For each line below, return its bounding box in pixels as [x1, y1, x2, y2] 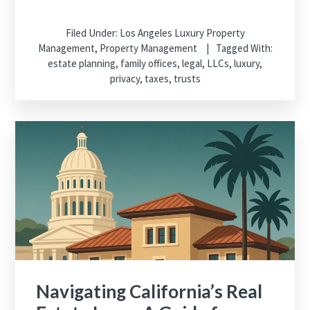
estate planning [48, 56, 116, 70]
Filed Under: [65, 26, 120, 39]
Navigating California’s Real [36, 280, 263, 303]
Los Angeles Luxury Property [119, 26, 245, 39]
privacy [109, 71, 140, 85]
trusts [173, 71, 201, 85]
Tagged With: [215, 41, 273, 55]
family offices [120, 56, 177, 70]
